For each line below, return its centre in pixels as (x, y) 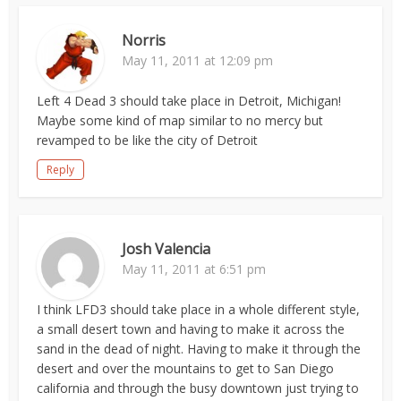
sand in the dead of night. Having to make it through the (199, 349)
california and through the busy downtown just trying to (198, 388)
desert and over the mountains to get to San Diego (186, 368)
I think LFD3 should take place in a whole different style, (199, 309)
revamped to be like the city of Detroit (148, 140)
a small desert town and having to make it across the (191, 329)
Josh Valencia (166, 249)
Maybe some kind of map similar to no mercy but (180, 120)
